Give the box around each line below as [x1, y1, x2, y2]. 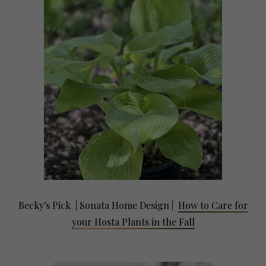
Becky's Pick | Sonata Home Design [18, 199, 172, 212]
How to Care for [178, 199, 248, 212]
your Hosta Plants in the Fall [71, 216, 195, 229]
